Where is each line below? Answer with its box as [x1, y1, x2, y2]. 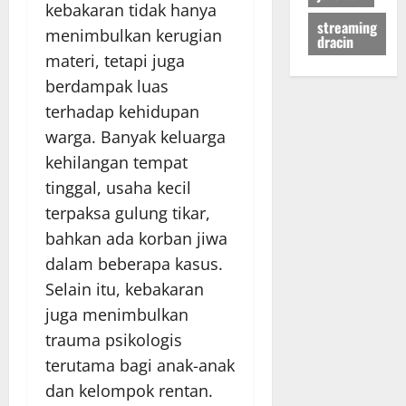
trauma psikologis [45, 328, 182, 351]
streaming [316, 15, 377, 38]
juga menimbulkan [45, 303, 188, 325]
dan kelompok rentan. [45, 379, 213, 401]
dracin [316, 30, 353, 53]
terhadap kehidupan [45, 100, 199, 122]
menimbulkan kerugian [45, 24, 222, 46]
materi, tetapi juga [45, 49, 185, 72]
